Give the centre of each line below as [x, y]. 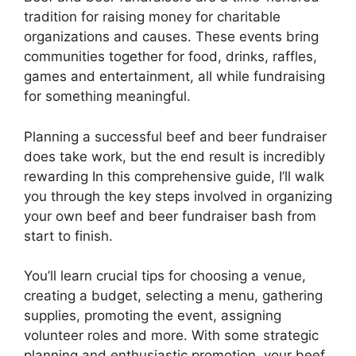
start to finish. [68, 236]
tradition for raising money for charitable [152, 17]
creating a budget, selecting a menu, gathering [173, 296]
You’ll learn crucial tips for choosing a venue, [165, 276]
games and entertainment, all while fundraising [174, 77]
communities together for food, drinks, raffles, [170, 57]
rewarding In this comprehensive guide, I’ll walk [174, 176]
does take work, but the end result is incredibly [174, 156]
